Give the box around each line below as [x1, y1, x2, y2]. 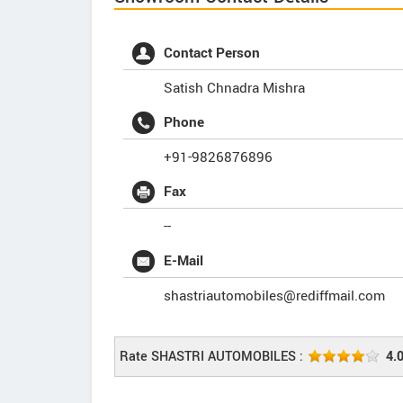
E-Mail [164, 251, 203, 271]
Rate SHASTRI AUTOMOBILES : [120, 347, 303, 366]
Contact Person [164, 43, 260, 63]
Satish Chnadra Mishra [164, 78, 305, 98]
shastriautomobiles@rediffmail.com [164, 286, 385, 306]
